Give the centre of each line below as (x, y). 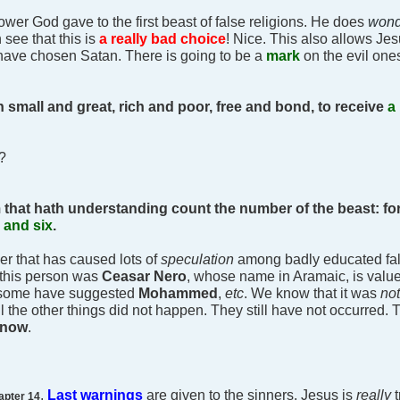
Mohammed (178, 293)
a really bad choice (162, 39)
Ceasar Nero (144, 276)
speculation (197, 259)
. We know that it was (312, 293)
